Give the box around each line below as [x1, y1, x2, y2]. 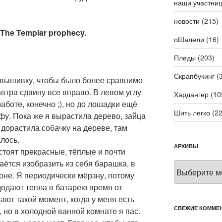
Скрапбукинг [173, 71, 215, 81]
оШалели [173, 34, 204, 45]
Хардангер [173, 89, 209, 100]
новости [173, 16, 200, 26]
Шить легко [173, 108, 210, 118]
